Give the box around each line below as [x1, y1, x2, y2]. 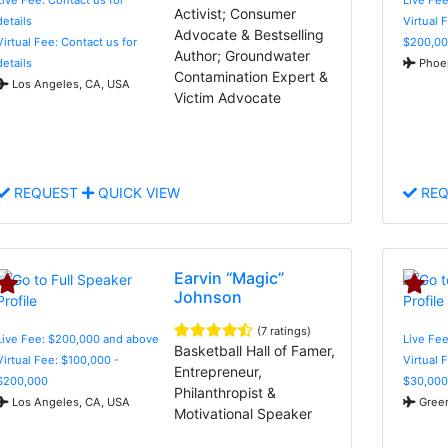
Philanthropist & [174, 383, 277, 401]
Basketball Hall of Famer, [174, 341, 336, 359]
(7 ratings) [257, 323, 312, 338]
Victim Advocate [174, 88, 282, 106]
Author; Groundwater [174, 46, 311, 64]
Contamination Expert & [174, 67, 329, 85]
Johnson [174, 286, 243, 307]
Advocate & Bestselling [174, 25, 325, 43]
